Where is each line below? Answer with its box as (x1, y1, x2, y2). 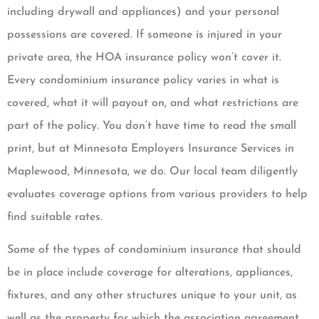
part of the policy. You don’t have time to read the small (7, 120, 296, 132)
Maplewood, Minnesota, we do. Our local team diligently (7, 165, 298, 177)
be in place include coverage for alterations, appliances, (7, 267, 293, 279)
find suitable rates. (7, 211, 103, 223)
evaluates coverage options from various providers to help (7, 188, 308, 200)
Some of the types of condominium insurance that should (7, 244, 301, 256)
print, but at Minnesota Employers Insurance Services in (7, 142, 294, 155)
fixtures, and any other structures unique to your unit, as (7, 290, 297, 302)
